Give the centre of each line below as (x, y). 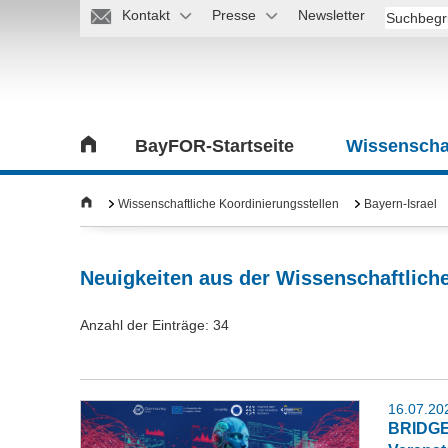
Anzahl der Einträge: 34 (154, 325)
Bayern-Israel (400, 204)
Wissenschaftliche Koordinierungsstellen (228, 204)
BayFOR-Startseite (214, 146)
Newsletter (332, 15)
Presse (234, 15)
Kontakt (146, 15)
